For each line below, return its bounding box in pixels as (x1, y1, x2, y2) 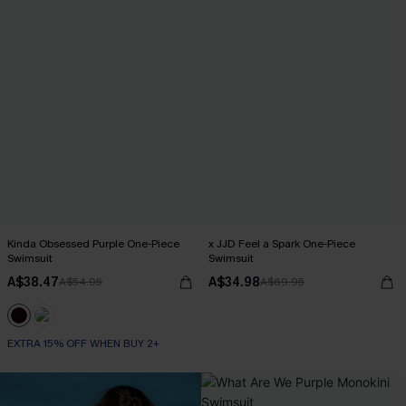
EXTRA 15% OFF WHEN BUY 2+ (7, 336, 159, 351)
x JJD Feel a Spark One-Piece (208, 237, 355, 251)
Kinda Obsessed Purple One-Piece (7, 237, 179, 251)
